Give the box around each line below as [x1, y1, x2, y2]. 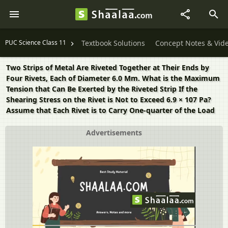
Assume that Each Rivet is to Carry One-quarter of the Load [6, 105, 215, 115]
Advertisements [86, 128, 142, 137]
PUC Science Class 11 [5, 38, 66, 47]
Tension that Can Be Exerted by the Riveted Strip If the [6, 84, 197, 94]
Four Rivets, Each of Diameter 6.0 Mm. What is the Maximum [6, 73, 220, 83]
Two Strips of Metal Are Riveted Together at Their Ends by [6, 63, 209, 72]
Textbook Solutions [81, 38, 145, 48]
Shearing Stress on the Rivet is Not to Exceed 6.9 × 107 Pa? [6, 95, 211, 104]
